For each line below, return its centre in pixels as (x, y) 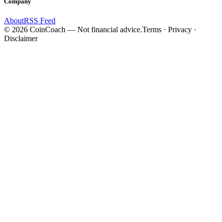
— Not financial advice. (104, 29)
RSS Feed (40, 20)
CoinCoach (48, 29)
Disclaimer (21, 38)
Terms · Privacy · (169, 29)
